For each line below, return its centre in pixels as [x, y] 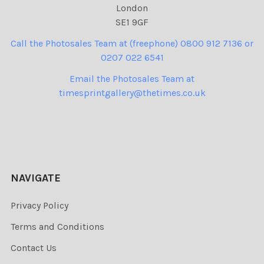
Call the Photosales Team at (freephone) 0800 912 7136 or [132, 44]
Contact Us [34, 248]
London [132, 8]
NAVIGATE [36, 178]
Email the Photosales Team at [132, 79]
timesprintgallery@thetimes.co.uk [132, 93]
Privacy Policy [39, 206]
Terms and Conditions [57, 227]
